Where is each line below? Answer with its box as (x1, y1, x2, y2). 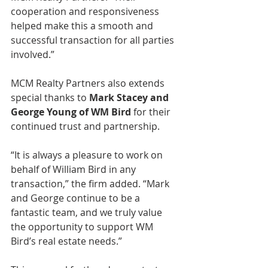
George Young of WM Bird (11, 105, 131, 118)
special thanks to (11, 91, 89, 104)
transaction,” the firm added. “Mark (11, 177, 172, 190)
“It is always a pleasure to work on (11, 148, 165, 162)
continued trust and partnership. (11, 120, 160, 133)
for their (131, 105, 173, 118)
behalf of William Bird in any (11, 163, 138, 176)
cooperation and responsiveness (11, 5, 162, 18)
